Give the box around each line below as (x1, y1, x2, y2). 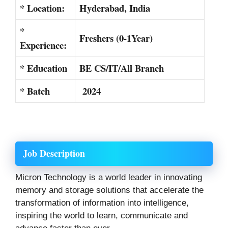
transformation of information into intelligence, (15, 197, 189, 208)
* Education (20, 61, 67, 75)
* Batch (20, 83, 50, 98)
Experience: (20, 38, 67, 52)
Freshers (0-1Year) (79, 31, 153, 45)
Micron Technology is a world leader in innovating (15, 172, 202, 182)
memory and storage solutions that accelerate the (15, 185, 204, 195)
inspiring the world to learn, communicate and (15, 210, 188, 220)
